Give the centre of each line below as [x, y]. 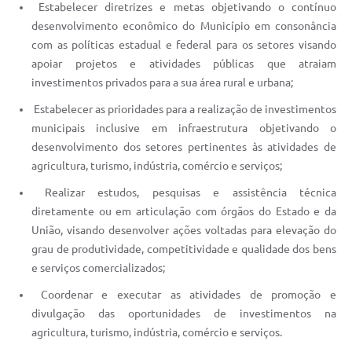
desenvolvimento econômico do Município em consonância [184, 26]
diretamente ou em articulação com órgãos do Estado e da [184, 211]
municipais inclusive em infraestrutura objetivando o [184, 128]
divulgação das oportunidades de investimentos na [184, 313]
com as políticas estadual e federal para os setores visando [184, 44]
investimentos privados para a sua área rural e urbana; [162, 82]
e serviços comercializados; [98, 268]
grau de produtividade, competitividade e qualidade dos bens [184, 249]
